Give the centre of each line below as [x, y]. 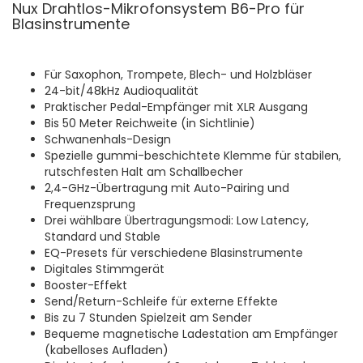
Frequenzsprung [90, 205]
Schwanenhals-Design [109, 140]
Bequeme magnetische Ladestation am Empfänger [191, 334]
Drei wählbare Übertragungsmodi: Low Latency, [177, 221]
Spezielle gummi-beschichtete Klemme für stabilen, [193, 156]
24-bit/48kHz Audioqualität [123, 91]
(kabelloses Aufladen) [107, 350]
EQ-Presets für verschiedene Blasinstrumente [174, 253]
